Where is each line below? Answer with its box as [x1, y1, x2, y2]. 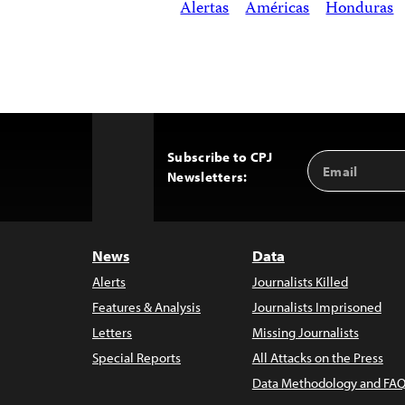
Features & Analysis [92, 298, 201, 316]
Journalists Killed [251, 273, 348, 291]
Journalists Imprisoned [251, 298, 381, 316]
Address [307, 168, 368, 190]
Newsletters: [167, 168, 248, 186]
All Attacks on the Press [251, 349, 383, 367]
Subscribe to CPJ [167, 148, 272, 166]
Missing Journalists [251, 324, 359, 342]
